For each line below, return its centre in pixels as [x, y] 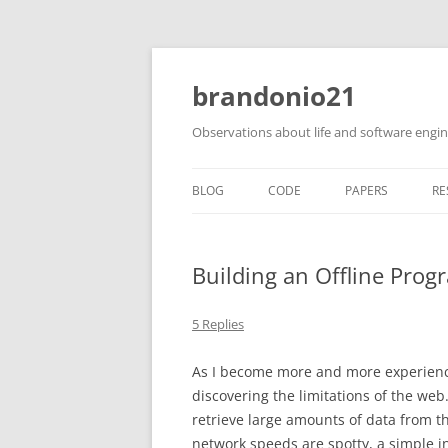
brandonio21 [274, 96]
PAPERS [366, 190]
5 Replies [218, 324]
